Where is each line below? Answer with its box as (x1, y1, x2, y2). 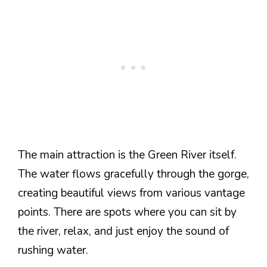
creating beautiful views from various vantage (18, 185, 245, 201)
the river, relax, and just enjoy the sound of (18, 223, 229, 239)
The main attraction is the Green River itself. (18, 147, 237, 163)
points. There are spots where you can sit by (18, 204, 237, 220)
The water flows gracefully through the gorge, (18, 166, 249, 182)
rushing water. (18, 243, 88, 258)
